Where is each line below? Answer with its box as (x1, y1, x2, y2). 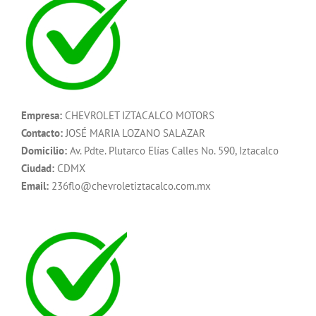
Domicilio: (21, 144, 67, 158)
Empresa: (21, 109, 62, 123)
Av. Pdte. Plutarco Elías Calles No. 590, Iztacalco (67, 144, 279, 158)
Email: (21, 179, 49, 193)
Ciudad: (21, 162, 54, 176)
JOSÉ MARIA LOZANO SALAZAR (63, 126, 205, 140)
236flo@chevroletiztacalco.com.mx (49, 179, 211, 193)
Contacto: (21, 126, 63, 140)
